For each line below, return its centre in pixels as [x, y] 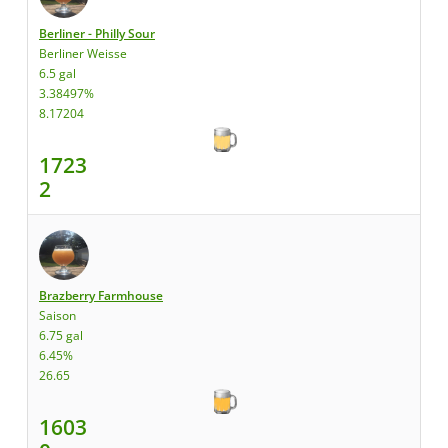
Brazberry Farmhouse [101, 295]
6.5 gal [57, 73]
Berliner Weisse [83, 53]
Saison [57, 315]
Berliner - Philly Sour [97, 33]
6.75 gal [61, 335]
